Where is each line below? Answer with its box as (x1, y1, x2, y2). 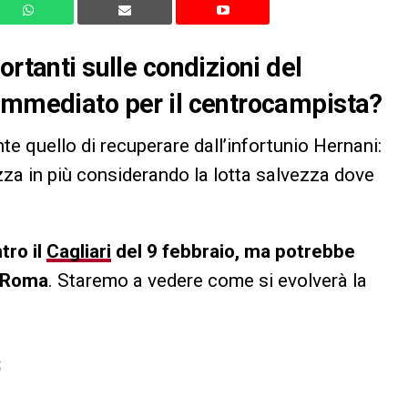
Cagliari (46, 240, 111, 263)
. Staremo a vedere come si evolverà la (48, 270, 367, 292)
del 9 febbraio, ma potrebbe (111, 240, 355, 263)
